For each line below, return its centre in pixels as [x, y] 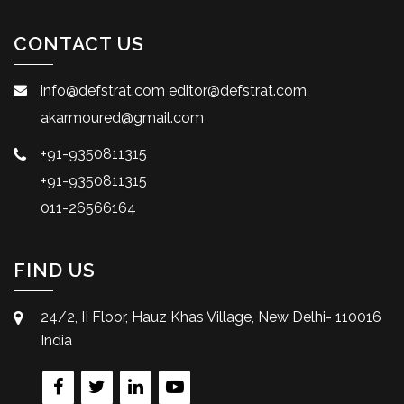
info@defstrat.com [103, 90]
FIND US [55, 270]
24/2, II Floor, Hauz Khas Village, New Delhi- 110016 [211, 317]
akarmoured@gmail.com [122, 117]
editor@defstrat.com [238, 90]
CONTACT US [79, 43]
